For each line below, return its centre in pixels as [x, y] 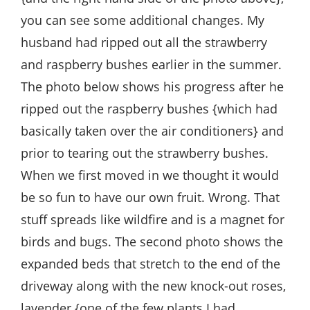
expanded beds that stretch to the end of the [151, 263]
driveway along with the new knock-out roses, [153, 285]
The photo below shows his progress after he [152, 86]
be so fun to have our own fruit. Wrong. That [150, 197]
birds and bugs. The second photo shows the [152, 241]
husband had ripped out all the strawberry [144, 42]
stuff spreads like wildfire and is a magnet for [153, 219]
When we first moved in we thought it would [150, 175]
